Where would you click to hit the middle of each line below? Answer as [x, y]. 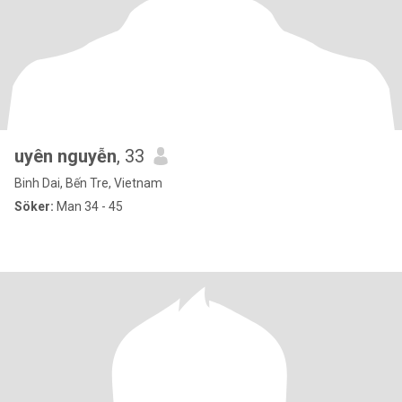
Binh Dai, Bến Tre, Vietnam [88, 183]
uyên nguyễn [66, 156]
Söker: [34, 206]
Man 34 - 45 [88, 206]
